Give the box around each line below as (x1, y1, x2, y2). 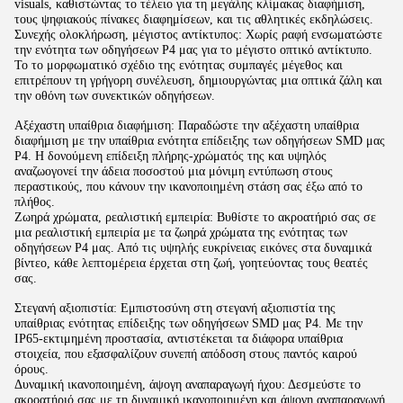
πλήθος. (14, 194, 55, 209)
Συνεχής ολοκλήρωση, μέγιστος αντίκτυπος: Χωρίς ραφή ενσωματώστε (14, 27, 382, 41)
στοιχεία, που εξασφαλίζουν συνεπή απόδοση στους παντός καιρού (14, 346, 357, 361)
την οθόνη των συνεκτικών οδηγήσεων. (14, 88, 215, 103)
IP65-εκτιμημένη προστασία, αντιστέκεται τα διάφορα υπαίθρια (14, 331, 343, 345)
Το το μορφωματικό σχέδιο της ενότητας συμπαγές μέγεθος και (14, 58, 343, 72)
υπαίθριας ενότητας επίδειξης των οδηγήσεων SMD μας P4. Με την (14, 316, 363, 330)
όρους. (14, 362, 49, 376)
